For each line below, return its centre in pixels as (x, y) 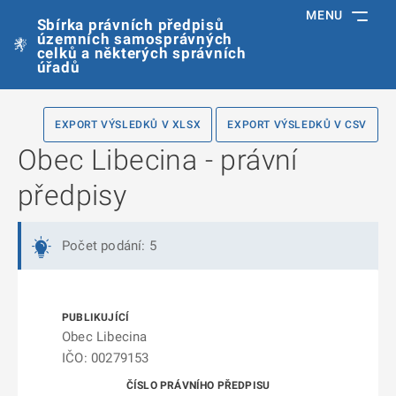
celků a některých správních (141, 53)
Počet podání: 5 (109, 246)
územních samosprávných (135, 39)
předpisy (72, 195)
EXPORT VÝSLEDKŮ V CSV (297, 125)
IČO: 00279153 (106, 358)
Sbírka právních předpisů (130, 25)
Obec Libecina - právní (158, 160)
